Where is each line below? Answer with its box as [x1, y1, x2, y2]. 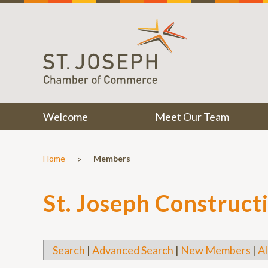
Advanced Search [92, 243, 173, 257]
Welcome [43, 110, 88, 123]
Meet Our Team [154, 110, 229, 123]
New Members [181, 243, 251, 257]
